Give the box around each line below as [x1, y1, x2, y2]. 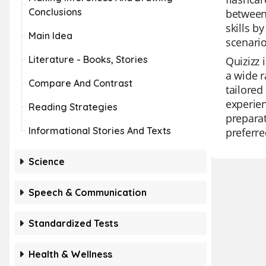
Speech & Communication [28, 186, 147, 198]
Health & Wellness [28, 248, 112, 260]
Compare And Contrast [28, 77, 132, 89]
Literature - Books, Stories [28, 53, 148, 65]
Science [28, 156, 65, 167]
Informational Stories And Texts [28, 125, 171, 137]
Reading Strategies [28, 101, 118, 113]
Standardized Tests [28, 217, 118, 229]
